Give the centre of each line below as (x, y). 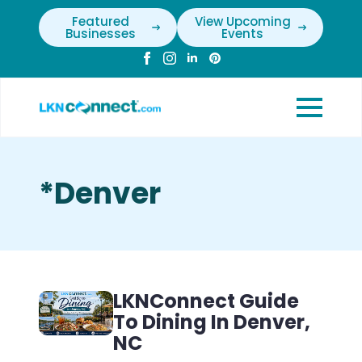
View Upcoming (242, 21)
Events (243, 34)
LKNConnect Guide (206, 301)
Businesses (100, 34)
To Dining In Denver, (211, 322)
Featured (100, 21)
